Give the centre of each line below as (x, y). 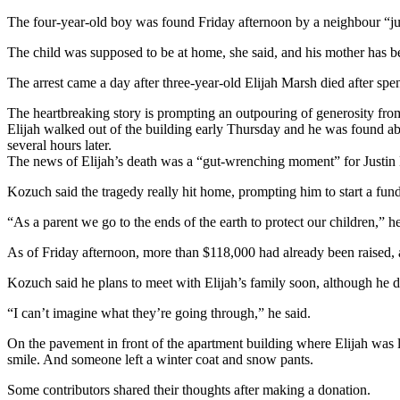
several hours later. (59, 145)
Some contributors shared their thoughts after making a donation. (189, 389)
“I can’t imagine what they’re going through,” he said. (159, 312)
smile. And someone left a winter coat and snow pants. (160, 359)
